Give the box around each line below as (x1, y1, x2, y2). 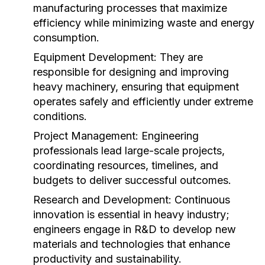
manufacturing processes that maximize (33, 2, 227, 14)
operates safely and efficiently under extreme (33, 95, 253, 108)
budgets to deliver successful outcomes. (33, 174, 231, 186)
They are (157, 51, 203, 63)
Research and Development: (33, 193, 172, 206)
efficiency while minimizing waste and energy (33, 17, 254, 29)
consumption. (33, 31, 99, 44)
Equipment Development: (33, 51, 157, 63)
